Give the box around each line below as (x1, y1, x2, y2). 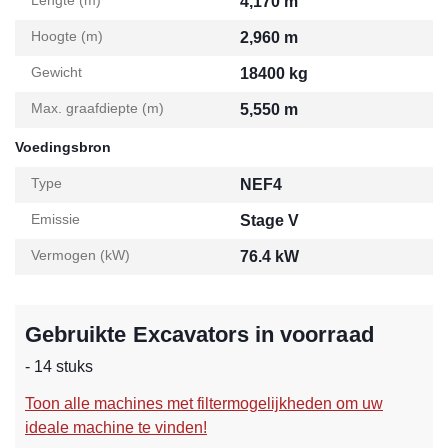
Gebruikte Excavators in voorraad (25, 322, 374, 347)
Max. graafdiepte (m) (31, 100, 164, 116)
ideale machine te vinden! (25, 419, 207, 436)
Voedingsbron (15, 139, 111, 155)
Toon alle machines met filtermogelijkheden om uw (25, 395, 383, 412)
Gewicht (31, 64, 82, 80)
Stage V (240, 212, 299, 229)
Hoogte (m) (31, 28, 103, 44)
